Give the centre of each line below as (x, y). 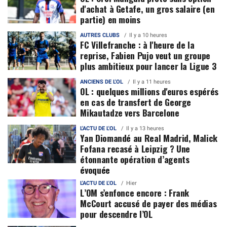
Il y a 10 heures (148, 35)
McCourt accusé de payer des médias (148, 203)
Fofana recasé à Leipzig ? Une (135, 148)
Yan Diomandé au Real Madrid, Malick (149, 138)
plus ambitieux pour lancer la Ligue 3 (148, 66)
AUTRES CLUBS (100, 35)
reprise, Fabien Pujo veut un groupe (145, 55)
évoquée (95, 169)
